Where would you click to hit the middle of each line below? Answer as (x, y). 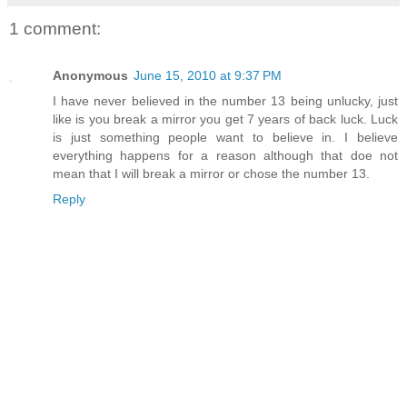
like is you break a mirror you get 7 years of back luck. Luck (225, 119)
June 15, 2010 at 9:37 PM (208, 76)
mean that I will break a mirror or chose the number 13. (211, 174)
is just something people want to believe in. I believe (225, 138)
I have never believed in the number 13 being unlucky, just (225, 101)
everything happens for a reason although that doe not (225, 156)
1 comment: (55, 29)
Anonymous (90, 76)
